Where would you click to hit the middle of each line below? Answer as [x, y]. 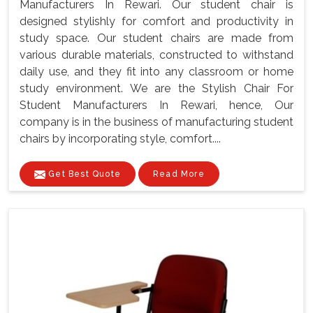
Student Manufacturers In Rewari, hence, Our [156, 105]
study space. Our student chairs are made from [156, 38]
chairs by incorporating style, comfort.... [120, 139]
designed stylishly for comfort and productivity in [156, 22]
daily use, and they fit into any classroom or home [156, 72]
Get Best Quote [83, 174]
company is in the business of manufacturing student [156, 122]
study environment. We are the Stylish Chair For [156, 89]
